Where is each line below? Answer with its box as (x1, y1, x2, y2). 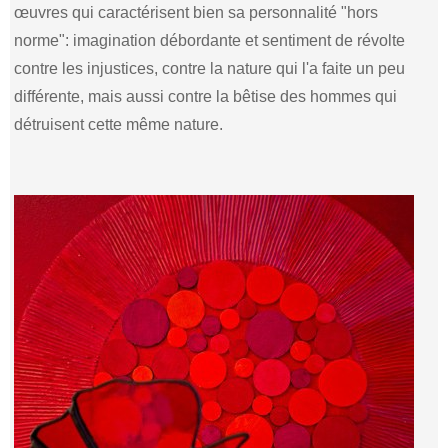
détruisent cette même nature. (14, 115, 224, 133)
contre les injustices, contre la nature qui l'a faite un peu (14, 59, 406, 77)
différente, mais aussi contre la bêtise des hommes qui (14, 87, 398, 105)
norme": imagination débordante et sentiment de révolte (14, 31, 406, 49)
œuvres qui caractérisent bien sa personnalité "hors (14, 3, 379, 21)
